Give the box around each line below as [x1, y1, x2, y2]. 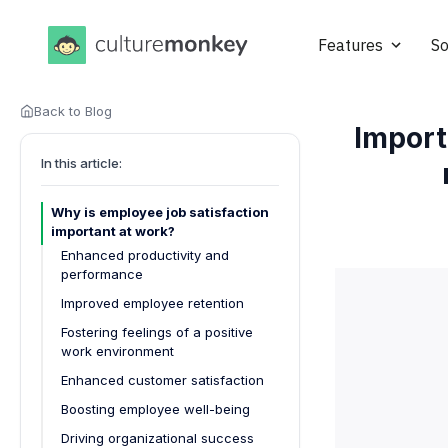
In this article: [41, 154, 122, 171]
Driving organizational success [61, 429, 254, 446]
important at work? [51, 222, 175, 239]
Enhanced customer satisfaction [61, 371, 264, 388]
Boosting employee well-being [61, 400, 250, 417]
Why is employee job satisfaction [51, 203, 269, 220]
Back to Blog [34, 102, 112, 119]
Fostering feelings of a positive [61, 323, 253, 340]
